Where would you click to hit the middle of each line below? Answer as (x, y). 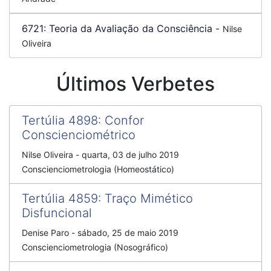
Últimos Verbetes (135, 84)
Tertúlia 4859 (60, 198)
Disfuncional (57, 213)
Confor (124, 120)
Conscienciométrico (79, 135)
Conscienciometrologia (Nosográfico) (95, 247)
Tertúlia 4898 (60, 120)
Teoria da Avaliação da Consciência (131, 28)
